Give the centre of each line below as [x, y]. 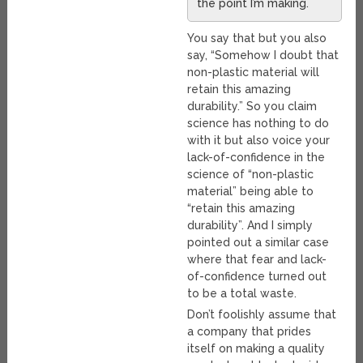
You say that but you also [257, 38]
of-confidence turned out [257, 277]
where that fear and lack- [257, 260]
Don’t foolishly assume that [262, 315]
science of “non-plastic [251, 175]
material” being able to [251, 192]
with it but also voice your [259, 141]
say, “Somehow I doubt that [263, 56]
